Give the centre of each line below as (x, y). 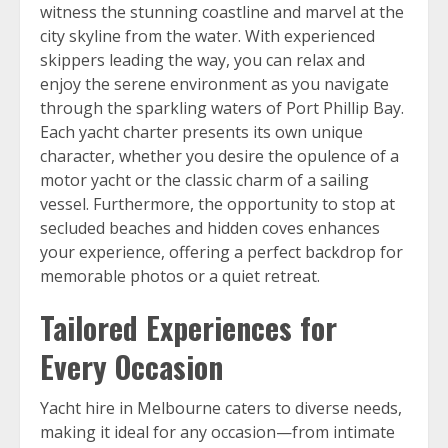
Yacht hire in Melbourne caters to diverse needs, (221, 408)
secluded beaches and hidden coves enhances (210, 228)
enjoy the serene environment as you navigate (214, 84)
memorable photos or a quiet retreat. (180, 276)
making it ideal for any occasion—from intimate (217, 432)
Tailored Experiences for (188, 327)
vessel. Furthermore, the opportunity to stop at (217, 204)
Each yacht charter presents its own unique (201, 132)
